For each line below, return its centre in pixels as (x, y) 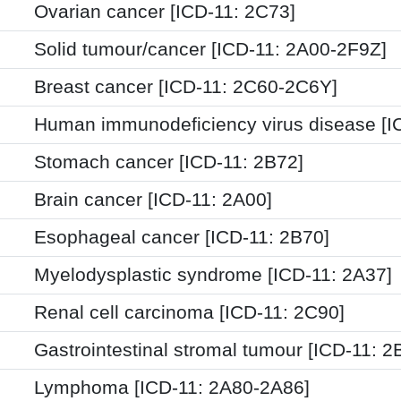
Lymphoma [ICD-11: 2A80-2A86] (172, 387)
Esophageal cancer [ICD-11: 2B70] (182, 237)
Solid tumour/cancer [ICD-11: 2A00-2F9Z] (210, 49)
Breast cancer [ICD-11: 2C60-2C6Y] (186, 86)
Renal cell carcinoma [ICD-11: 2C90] (189, 312)
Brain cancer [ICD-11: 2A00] (153, 199)
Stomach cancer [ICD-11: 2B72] (169, 162)
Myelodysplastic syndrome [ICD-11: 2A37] (213, 274)
